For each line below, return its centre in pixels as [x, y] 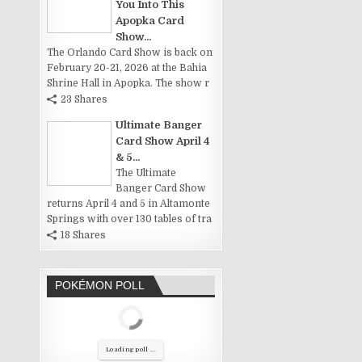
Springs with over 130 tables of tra [130, 219]
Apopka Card [150, 21]
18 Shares [84, 235]
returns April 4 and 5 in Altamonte [129, 204]
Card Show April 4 [163, 141]
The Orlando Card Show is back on [130, 53]
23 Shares [84, 99]
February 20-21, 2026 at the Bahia [127, 68]
